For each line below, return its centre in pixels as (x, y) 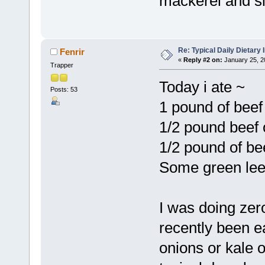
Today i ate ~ (202, 87)
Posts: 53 (64, 89)
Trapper (62, 65)
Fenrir (72, 52)
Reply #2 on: (203, 60)
